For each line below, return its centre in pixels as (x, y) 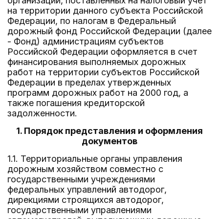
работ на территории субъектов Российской (103, 72)
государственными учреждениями (81, 179)
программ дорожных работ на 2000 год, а (98, 93)
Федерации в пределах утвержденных (89, 82)
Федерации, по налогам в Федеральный (92, 21)
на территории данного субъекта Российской (105, 11)
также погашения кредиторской (76, 103)
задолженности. (42, 113)
